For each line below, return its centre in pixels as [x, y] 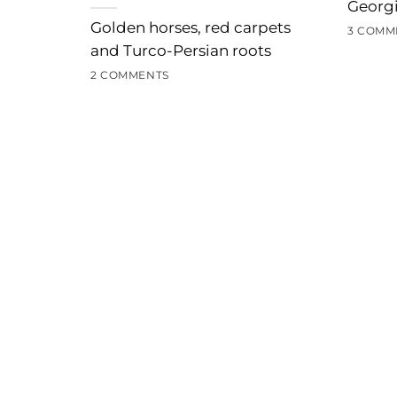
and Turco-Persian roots [181, 51]
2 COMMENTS [130, 75]
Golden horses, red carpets [191, 28]
